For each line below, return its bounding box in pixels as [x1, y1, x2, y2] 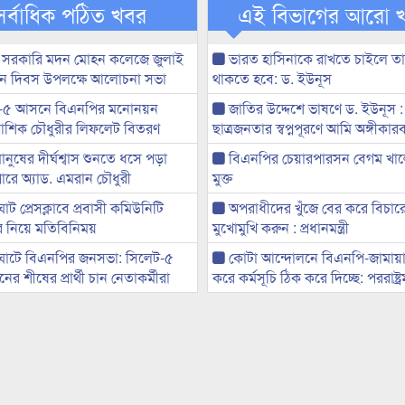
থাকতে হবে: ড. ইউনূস [212, 68, 332, 89]
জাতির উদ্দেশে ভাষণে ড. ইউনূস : [224, 98, 403, 119]
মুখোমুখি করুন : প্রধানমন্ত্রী [212, 217, 349, 239]
